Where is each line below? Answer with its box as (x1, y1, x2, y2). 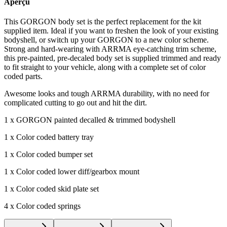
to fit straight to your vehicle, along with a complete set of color (4, 63, 206, 72)
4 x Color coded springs (4, 202, 81, 211)
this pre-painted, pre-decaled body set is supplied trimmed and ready (4, 54, 221, 63)
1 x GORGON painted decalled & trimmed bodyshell (4, 116, 175, 125)
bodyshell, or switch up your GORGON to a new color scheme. (4, 35, 209, 45)
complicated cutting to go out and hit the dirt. (4, 98, 147, 107)
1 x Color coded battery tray (4, 133, 94, 142)
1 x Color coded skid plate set (4, 184, 99, 194)
